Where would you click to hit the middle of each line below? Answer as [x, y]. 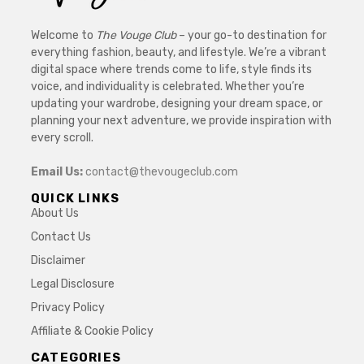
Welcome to [63, 35]
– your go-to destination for [251, 35]
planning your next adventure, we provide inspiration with [181, 120]
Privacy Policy [68, 307]
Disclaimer [58, 260]
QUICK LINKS [76, 198]
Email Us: [57, 171]
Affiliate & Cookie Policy [92, 331]
